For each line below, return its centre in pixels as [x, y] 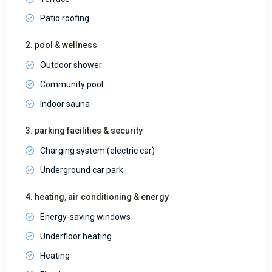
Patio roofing [65, 18]
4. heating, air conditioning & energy [97, 196]
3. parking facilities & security [84, 130]
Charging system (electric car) [97, 150]
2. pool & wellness [61, 45]
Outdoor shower [71, 65]
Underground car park [82, 170]
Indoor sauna [65, 104]
